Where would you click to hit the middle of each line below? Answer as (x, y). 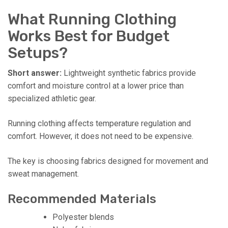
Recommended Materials (82, 199)
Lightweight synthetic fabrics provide (129, 73)
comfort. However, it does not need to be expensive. (101, 136)
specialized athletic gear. (52, 98)
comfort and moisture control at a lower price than (96, 85)
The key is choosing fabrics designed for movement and (108, 161)
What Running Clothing (92, 19)
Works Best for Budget (89, 36)
